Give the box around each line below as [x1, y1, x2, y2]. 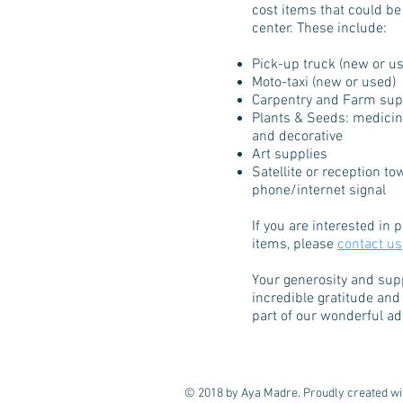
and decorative [252, 128, 343, 146]
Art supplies [252, 146, 327, 164]
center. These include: [252, 20, 387, 38]
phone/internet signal [252, 182, 386, 200]
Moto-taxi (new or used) [252, 74, 396, 92]
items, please [252, 236, 337, 254]
